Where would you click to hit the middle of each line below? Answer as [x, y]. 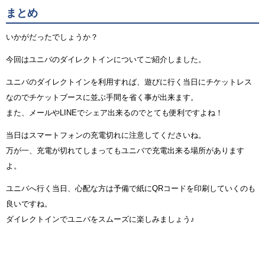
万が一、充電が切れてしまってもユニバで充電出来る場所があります [125, 151]
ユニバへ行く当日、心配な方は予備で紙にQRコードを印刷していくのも [131, 189]
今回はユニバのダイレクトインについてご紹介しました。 [106, 60]
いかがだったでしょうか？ [52, 37]
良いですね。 [29, 204]
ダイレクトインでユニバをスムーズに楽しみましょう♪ [100, 219]
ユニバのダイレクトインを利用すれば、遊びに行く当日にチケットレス [129, 82]
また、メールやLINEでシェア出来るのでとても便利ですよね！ [114, 113]
